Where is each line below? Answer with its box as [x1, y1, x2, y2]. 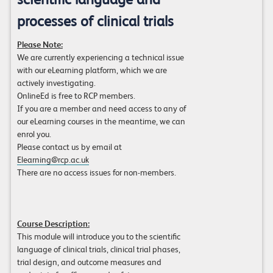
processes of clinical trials [16, 13, 174, 30]
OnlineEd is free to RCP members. [16, 91, 135, 101]
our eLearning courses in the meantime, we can [16, 116, 185, 127]
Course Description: [16, 219, 90, 229]
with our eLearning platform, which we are [16, 65, 167, 76]
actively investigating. [16, 78, 96, 88]
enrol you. [16, 129, 51, 140]
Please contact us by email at [16, 142, 122, 152]
